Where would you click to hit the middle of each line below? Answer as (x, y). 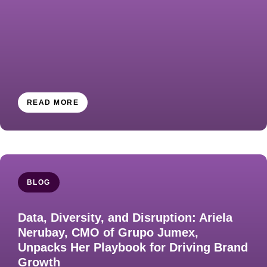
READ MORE (53, 103)
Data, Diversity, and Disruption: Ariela (125, 218)
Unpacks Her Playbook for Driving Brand (133, 248)
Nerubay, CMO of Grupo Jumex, (108, 233)
